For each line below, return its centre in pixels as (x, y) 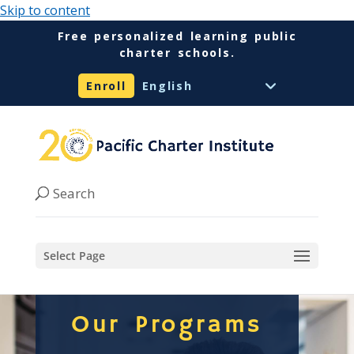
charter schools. (177, 53)
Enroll (106, 86)
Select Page (74, 256)
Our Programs (167, 325)
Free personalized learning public (177, 36)
